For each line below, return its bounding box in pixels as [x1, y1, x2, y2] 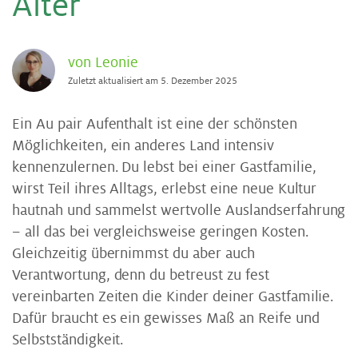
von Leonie [68, 54, 138, 70]
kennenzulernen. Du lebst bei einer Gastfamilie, [12, 159, 316, 175]
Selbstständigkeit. [12, 332, 124, 348]
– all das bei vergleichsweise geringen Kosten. [12, 224, 308, 240]
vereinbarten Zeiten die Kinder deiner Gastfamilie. [12, 288, 334, 304]
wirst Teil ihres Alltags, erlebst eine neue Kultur [12, 181, 317, 197]
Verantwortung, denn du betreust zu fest [12, 267, 269, 283]
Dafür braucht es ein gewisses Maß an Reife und [12, 310, 320, 326]
